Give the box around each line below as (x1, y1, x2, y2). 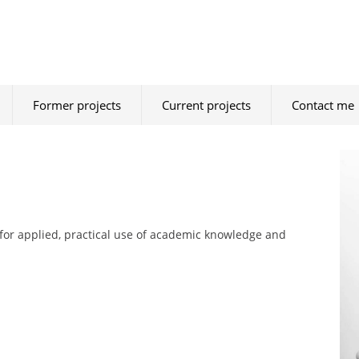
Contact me (292, 97, 354, 113)
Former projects (33, 97, 121, 113)
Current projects (162, 97, 251, 113)
